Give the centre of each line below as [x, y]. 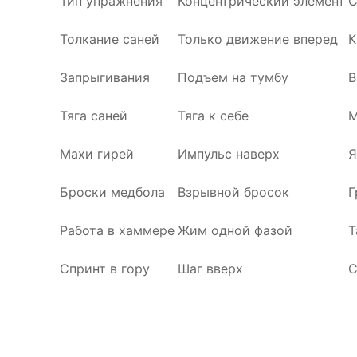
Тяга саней [94, 116]
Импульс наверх [229, 154]
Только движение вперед [258, 39]
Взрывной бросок [233, 192]
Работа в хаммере [117, 230]
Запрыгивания [105, 77]
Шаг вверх [210, 269]
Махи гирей [97, 154]
